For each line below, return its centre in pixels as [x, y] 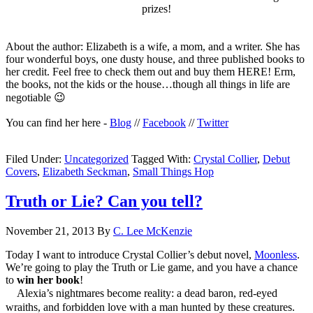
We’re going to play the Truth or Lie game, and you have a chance [152, 268]
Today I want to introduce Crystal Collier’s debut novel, [130, 255]
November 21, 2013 [50, 231]
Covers [21, 172]
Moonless [276, 255]
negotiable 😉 [36, 98]
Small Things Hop [173, 172]
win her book [47, 280]
